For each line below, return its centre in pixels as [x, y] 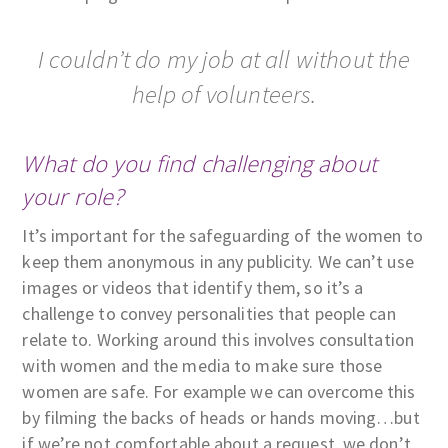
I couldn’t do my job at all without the [224, 58]
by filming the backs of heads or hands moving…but [221, 417]
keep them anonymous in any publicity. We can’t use [218, 261]
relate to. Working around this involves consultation [218, 339]
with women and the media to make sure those [202, 365]
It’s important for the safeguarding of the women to [222, 235]
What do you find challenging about [199, 162]
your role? [72, 195]
